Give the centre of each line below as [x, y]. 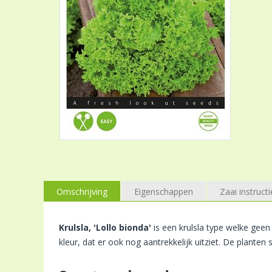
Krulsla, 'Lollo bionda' [105, 227]
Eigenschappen [164, 191]
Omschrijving [82, 191]
